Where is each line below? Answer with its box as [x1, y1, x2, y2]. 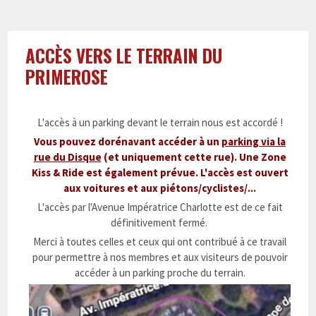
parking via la [221, 135, 286, 148]
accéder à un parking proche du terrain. [74, 266, 245, 279]
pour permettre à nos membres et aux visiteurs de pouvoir [32, 250, 288, 264]
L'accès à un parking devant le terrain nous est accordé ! [37, 116, 283, 129]
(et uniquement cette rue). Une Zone [101, 150, 286, 164]
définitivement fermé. [110, 216, 209, 229]
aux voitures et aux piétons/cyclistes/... [63, 181, 256, 195]
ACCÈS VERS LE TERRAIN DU [25, 42, 223, 68]
